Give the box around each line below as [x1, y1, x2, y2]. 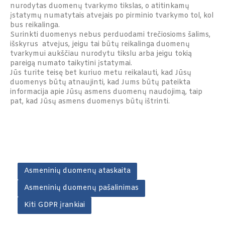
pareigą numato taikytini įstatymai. [10, 59, 134, 68]
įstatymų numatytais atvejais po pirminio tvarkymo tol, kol [10, 11, 213, 21]
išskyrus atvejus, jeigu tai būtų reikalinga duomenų [10, 40, 190, 49]
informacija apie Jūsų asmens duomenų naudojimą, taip [10, 87, 202, 97]
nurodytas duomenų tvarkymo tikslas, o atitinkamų [10, 2, 189, 11]
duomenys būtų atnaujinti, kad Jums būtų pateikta [10, 78, 190, 87]
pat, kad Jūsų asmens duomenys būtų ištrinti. [10, 97, 170, 106]
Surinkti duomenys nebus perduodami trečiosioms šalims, [10, 30, 210, 40]
